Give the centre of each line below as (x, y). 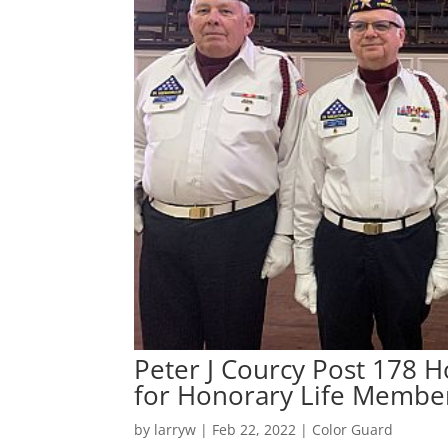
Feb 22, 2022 (254, 430)
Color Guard (353, 430)
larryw (175, 430)
